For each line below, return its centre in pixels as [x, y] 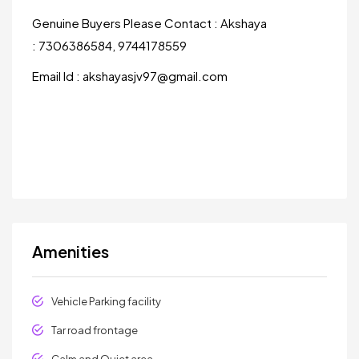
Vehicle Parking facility [106, 301]
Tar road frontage [95, 330]
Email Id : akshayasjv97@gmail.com [130, 76]
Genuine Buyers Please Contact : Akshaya [149, 23]
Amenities [71, 251]
